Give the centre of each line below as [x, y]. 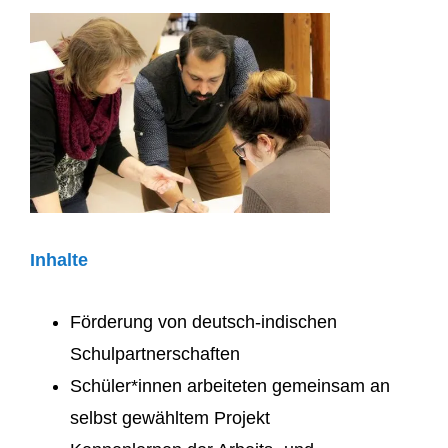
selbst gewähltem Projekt [169, 418]
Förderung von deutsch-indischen [203, 322]
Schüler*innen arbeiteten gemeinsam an [229, 386]
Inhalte [58, 260]
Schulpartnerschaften [154, 354]
